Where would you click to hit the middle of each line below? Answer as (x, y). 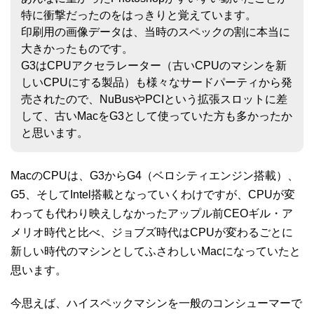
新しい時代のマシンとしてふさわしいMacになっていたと (156, 251)
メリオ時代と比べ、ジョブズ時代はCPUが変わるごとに (152, 232)
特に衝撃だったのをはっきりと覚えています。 (139, 15)
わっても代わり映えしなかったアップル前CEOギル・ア (152, 213)
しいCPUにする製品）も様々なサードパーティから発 (157, 82)
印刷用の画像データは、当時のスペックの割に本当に (156, 32)
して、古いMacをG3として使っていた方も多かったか (157, 116)
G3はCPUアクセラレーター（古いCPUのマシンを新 (154, 65)
